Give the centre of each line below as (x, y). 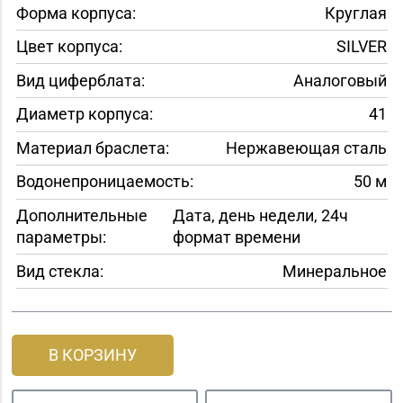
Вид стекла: (59, 271)
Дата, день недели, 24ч (261, 215)
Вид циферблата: (80, 80)
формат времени (237, 237)
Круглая (355, 13)
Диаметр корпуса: (84, 114)
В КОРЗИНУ (92, 355)
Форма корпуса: (76, 13)
